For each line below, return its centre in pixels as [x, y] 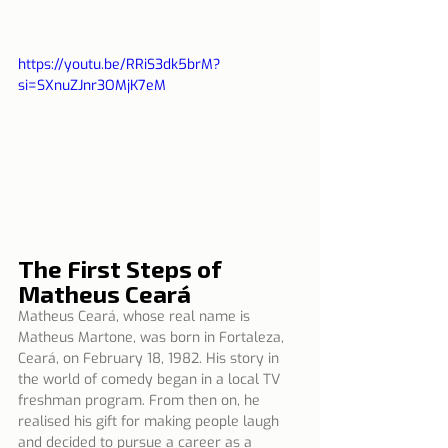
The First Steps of [122, 268]
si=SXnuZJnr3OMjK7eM [92, 85]
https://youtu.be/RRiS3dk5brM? [119, 64]
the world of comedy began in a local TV [151, 379]
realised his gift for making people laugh [150, 421]
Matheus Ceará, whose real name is [136, 316]
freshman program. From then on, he [141, 400]
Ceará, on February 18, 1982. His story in [150, 358]
